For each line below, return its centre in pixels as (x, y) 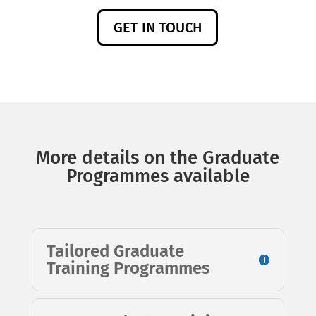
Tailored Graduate (115, 251)
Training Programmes (128, 268)
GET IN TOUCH (158, 28)
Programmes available (158, 176)
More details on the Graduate (158, 158)
